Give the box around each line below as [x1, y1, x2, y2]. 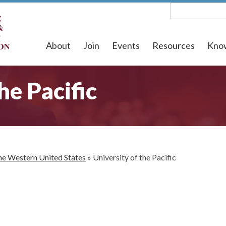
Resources [152, 40, 195, 51]
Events [112, 40, 140, 51]
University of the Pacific [93, 152, 176, 162]
